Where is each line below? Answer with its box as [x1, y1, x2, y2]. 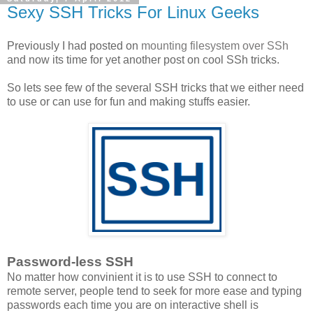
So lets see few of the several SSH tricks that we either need [7, 82, 304, 94]
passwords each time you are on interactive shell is [7, 299, 259, 312]
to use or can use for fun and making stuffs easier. [7, 96, 250, 108]
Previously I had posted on [7, 40, 141, 52]
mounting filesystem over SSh [141, 40, 289, 52]
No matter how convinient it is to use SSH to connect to [7, 271, 277, 284]
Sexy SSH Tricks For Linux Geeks [7, 3, 259, 22]
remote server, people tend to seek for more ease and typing [7, 285, 302, 298]
